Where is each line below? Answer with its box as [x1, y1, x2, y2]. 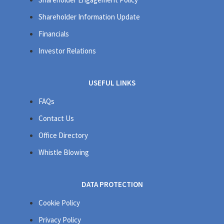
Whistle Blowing [38, 147, 89, 157]
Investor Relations [38, 45, 96, 55]
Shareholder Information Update [38, 11, 140, 21]
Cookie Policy [38, 197, 80, 207]
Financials [38, 28, 69, 38]
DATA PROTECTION [81, 179, 143, 189]
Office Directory [38, 130, 88, 140]
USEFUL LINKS [88, 77, 135, 87]
